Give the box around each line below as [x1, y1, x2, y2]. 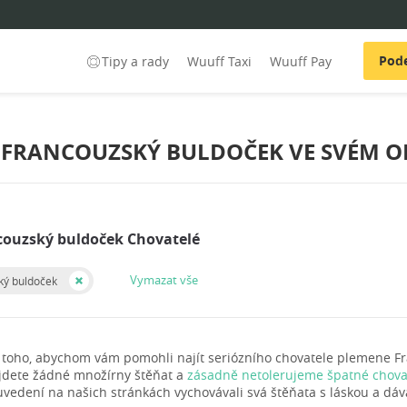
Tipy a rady [102, 52, 169, 70]
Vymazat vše [130, 272, 198, 289]
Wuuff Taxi [187, 52, 252, 70]
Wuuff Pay [270, 52, 332, 70]
